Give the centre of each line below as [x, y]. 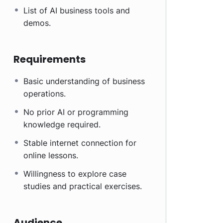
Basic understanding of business [84, 81]
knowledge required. [62, 124]
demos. [37, 23]
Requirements [50, 59]
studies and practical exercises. [83, 186]
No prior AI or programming [76, 112]
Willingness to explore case [75, 174]
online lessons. [51, 155]
